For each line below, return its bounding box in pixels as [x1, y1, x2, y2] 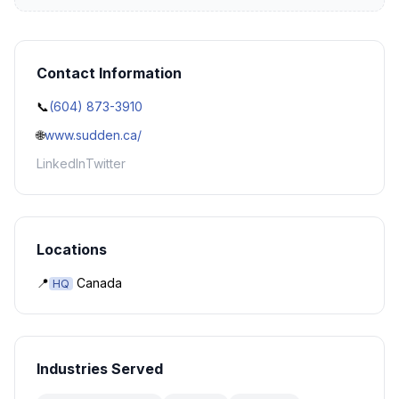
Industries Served [37, 360, 163, 378]
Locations [37, 240, 107, 258]
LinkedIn [37, 156, 85, 171]
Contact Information [37, 64, 182, 82]
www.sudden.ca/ [45, 127, 142, 142]
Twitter [85, 156, 126, 171]
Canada [77, 275, 122, 290]
